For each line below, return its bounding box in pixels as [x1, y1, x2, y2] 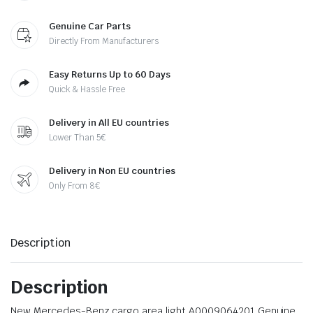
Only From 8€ [49, 180, 100, 191]
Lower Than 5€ [49, 132, 105, 143]
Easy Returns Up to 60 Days [49, 68, 170, 80]
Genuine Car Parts [49, 20, 131, 32]
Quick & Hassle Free [49, 84, 126, 95]
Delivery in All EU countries [49, 117, 169, 129]
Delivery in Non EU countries [49, 165, 175, 177]
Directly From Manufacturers [49, 36, 159, 47]
